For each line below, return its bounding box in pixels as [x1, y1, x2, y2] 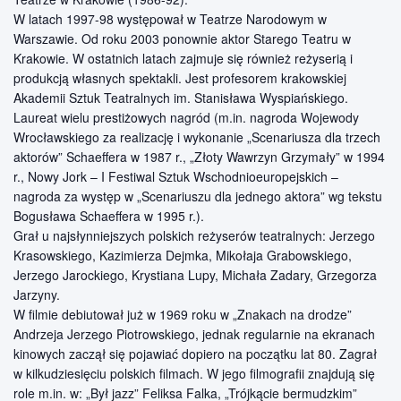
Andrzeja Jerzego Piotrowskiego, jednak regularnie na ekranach [13, 325, 375, 344]
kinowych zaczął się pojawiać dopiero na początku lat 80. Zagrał [13, 345, 377, 363]
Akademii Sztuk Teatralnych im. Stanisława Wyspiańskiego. [13, 89, 348, 107]
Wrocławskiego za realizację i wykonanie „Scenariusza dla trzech [13, 128, 380, 147]
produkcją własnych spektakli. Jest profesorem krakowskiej [13, 69, 346, 88]
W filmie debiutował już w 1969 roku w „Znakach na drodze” [13, 305, 352, 324]
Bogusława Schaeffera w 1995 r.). [13, 207, 204, 226]
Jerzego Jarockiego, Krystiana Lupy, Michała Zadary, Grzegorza [13, 266, 377, 285]
